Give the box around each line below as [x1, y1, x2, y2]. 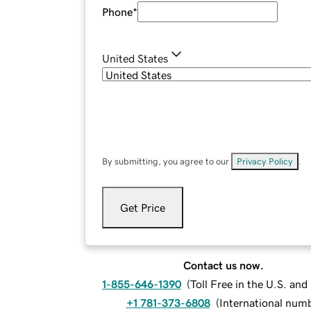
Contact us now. [183, 260, 264, 271]
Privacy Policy [237, 157, 293, 167]
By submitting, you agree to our [102, 157, 231, 167]
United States [102, 53, 168, 65]
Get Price [120, 202, 165, 214]
